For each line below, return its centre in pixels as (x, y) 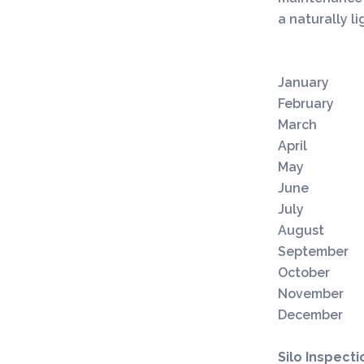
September (313, 251)
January (303, 82)
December (310, 315)
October (304, 273)
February (306, 104)
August (301, 230)
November (311, 294)
